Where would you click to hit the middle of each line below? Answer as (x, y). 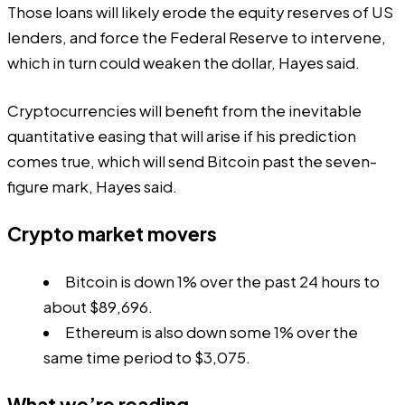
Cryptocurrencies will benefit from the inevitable (184, 110)
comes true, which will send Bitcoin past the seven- (192, 161)
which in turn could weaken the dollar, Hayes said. (184, 63)
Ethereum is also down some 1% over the (211, 332)
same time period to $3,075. (147, 357)
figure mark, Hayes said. (92, 186)
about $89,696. (98, 306)
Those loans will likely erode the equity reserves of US (200, 13)
